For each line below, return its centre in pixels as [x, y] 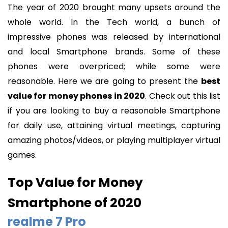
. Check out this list [183, 96]
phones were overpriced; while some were [114, 67]
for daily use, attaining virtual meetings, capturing [114, 126]
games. [22, 155]
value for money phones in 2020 [77, 96]
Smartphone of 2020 [75, 203]
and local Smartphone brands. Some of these [114, 52]
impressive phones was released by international [114, 37]
